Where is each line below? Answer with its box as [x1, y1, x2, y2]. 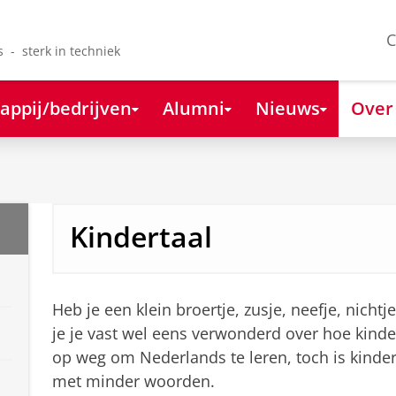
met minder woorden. [51, 370, 215, 392]
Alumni [162, 95, 225, 120]
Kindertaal [69, 217, 212, 256]
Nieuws [255, 95, 320, 120]
